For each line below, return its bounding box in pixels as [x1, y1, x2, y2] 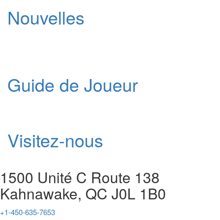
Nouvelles [7, 4, 84, 30]
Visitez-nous [7, 127, 103, 153]
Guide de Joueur [7, 72, 138, 97]
